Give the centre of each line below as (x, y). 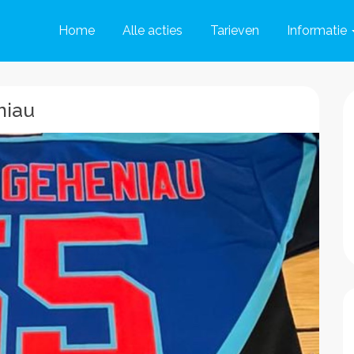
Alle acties (153, 30)
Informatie (317, 30)
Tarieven (235, 30)
